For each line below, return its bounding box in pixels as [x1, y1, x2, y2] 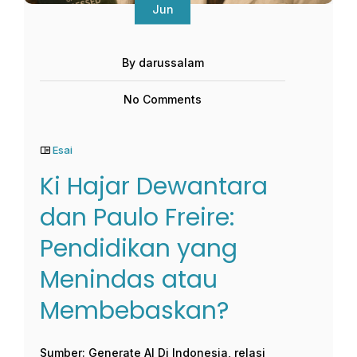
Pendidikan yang [40, 232, 237, 266]
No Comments [124, 92, 202, 107]
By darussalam [121, 56, 204, 70]
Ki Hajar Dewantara [40, 170, 268, 204]
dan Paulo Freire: [40, 201, 234, 235]
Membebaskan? [40, 294, 229, 328]
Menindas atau [40, 263, 218, 297]
